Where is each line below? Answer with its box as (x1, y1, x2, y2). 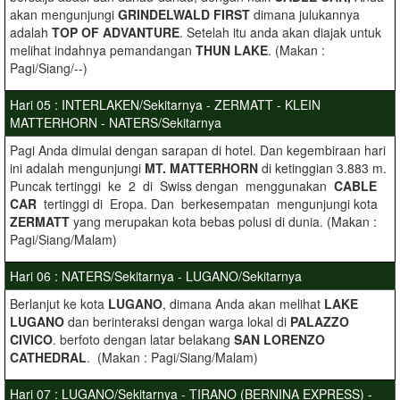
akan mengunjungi (10, 5, 118, 23)
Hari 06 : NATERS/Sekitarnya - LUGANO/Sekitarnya (10, 267, 305, 285)
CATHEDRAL (10, 348, 87, 366)
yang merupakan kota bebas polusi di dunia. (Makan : (73, 212, 377, 230)
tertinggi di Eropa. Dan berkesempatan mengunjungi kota (44, 195, 378, 212)
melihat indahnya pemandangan (10, 41, 196, 59)
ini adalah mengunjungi (10, 159, 145, 177)
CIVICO (10, 330, 53, 348)
